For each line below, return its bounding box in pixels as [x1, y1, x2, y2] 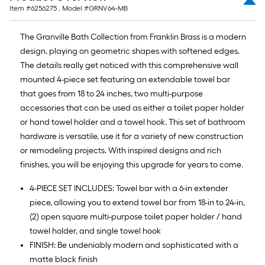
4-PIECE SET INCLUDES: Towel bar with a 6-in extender [30, 183, 228, 193]
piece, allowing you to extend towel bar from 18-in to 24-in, [30, 198, 245, 208]
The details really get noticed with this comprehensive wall [20, 60, 238, 70]
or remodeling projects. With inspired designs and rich [20, 146, 221, 156]
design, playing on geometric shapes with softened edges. [20, 46, 240, 56]
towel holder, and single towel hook [30, 226, 161, 236]
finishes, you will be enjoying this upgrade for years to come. [20, 160, 243, 170]
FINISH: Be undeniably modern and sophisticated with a [30, 240, 238, 250]
